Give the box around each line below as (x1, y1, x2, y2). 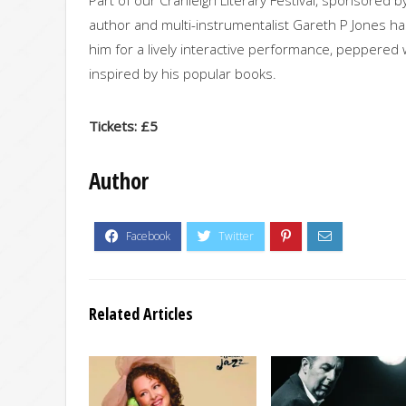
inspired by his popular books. (89, 63, 276, 82)
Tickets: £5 (89, 116, 158, 135)
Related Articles (89, 302, 193, 324)
